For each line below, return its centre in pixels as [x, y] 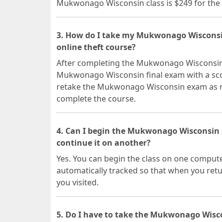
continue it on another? [104, 143]
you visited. [78, 182]
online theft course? [96, 47]
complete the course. [96, 99]
